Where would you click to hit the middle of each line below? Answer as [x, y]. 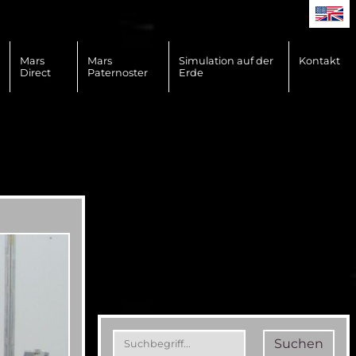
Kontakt [319, 61]
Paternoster [117, 73]
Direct [35, 73]
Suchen [299, 344]
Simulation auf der [226, 61]
